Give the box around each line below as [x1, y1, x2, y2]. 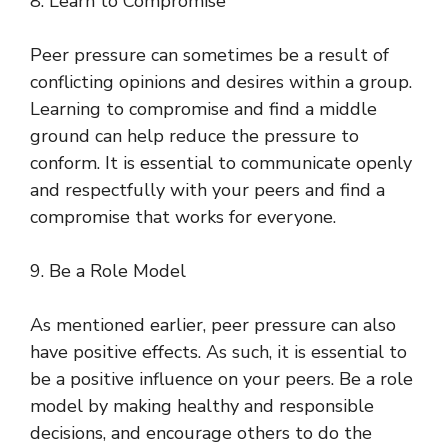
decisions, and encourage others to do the [30, 421, 372, 446]
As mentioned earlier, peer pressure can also [30, 313, 396, 338]
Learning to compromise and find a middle [30, 97, 377, 122]
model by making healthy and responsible [30, 394, 374, 419]
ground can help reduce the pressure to [30, 124, 359, 149]
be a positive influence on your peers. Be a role [30, 367, 413, 392]
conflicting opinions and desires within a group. [30, 70, 412, 95]
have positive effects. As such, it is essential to [30, 340, 407, 365]
